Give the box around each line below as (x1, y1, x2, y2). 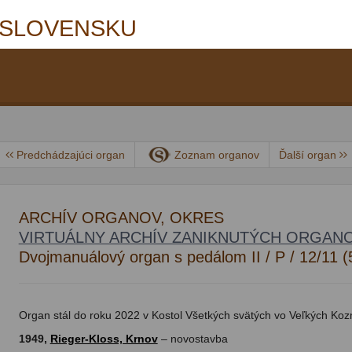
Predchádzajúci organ (16, 148, 125, 161)
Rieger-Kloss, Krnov (49, 332, 158, 345)
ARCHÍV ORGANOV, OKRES (18, 209, 224, 226)
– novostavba (157, 332, 228, 345)
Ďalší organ (278, 148, 339, 161)
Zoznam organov (174, 148, 259, 161)
